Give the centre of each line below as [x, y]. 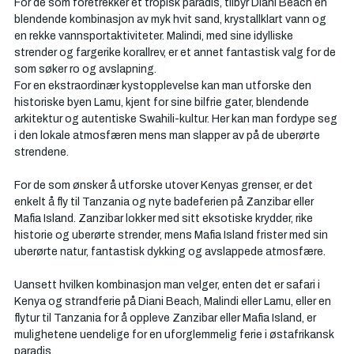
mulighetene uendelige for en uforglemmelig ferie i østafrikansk [175, 335]
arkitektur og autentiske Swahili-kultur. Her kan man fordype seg [177, 119]
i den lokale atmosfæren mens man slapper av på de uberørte [168, 136]
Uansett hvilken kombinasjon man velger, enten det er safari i [168, 285]
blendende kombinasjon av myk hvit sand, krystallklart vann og [171, 19]
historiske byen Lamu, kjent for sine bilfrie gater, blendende [163, 102]
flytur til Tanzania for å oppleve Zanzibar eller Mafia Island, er [166, 318]
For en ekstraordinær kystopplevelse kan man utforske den [164, 86]
